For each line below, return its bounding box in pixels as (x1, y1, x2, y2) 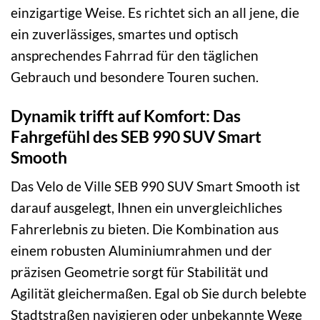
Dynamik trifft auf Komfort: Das (11, 105, 241, 126)
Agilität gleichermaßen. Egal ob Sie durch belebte (11, 285, 306, 302)
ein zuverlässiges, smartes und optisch (11, 25, 239, 42)
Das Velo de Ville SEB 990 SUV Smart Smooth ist (11, 178, 300, 195)
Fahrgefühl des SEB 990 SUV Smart (11, 126, 261, 146)
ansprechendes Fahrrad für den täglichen (11, 46, 259, 64)
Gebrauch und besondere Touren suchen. (11, 68, 259, 85)
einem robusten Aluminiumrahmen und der (11, 242, 272, 259)
